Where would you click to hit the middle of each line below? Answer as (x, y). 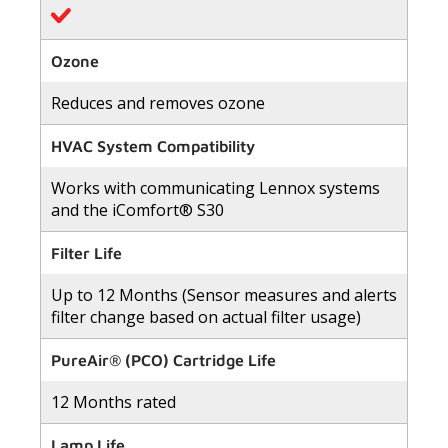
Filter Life (86, 252)
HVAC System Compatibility (153, 145)
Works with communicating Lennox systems (215, 187)
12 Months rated (113, 401)
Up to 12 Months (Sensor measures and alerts (224, 294)
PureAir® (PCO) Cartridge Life (163, 359)
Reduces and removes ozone (158, 102)
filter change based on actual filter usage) (206, 316)
